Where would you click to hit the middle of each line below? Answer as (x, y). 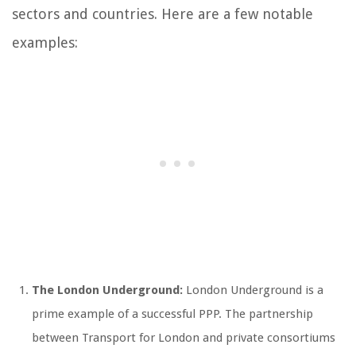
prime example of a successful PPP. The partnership (172, 314)
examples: (45, 43)
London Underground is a (253, 290)
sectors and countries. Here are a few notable (163, 14)
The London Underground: (107, 290)
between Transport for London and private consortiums (184, 338)
